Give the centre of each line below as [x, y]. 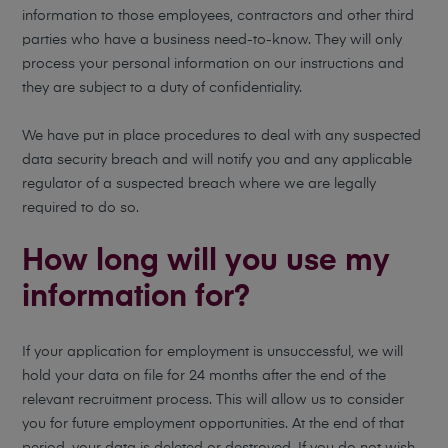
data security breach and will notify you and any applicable [217, 160]
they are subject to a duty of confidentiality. [162, 88]
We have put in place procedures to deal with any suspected [222, 136]
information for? [136, 298]
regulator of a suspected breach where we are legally [199, 184]
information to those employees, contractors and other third [218, 16]
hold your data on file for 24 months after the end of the [204, 376]
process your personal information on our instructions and [213, 64]
